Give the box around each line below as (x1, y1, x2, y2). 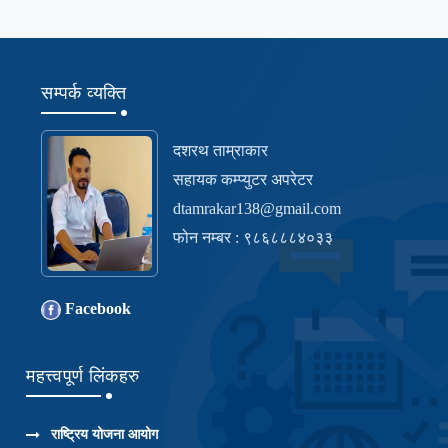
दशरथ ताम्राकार (173, 142, 269, 160)
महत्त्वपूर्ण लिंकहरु (26, 366, 140, 386)
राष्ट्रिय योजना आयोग (51, 427, 159, 442)
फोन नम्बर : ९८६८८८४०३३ (173, 229, 334, 247)
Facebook (61, 300, 132, 317)
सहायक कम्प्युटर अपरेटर (173, 171, 314, 189)
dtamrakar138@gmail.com (173, 200, 342, 218)
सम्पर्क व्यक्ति (41, 83, 127, 104)
